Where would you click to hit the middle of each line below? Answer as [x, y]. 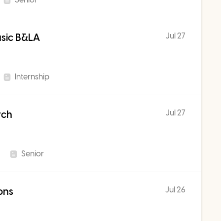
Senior [33, 154]
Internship [32, 77]
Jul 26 [176, 190]
